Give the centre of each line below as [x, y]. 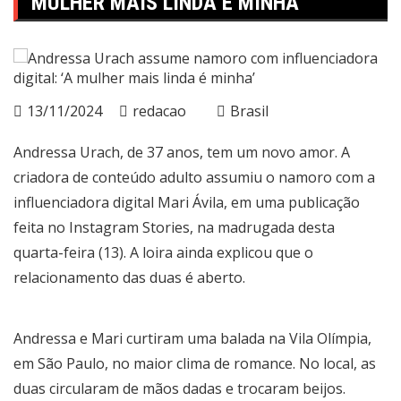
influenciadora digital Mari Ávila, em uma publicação [187, 202]
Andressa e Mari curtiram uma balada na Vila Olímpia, [192, 338]
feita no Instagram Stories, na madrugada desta [174, 227]
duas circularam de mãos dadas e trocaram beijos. [179, 388]
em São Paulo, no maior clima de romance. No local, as [195, 363]
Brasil [249, 111]
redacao [159, 111]
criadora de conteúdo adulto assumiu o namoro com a [196, 177]
